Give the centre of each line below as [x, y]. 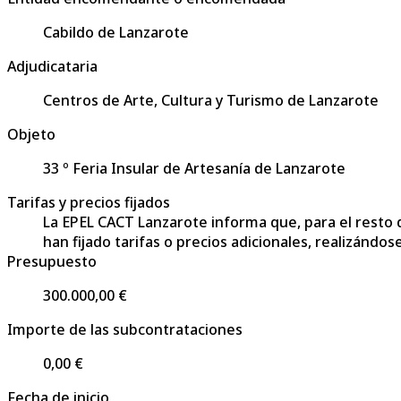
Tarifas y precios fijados [89, 202]
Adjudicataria [52, 66]
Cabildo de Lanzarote [116, 32]
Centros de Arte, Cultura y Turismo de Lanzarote [211, 100]
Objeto [31, 134]
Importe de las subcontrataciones [125, 329]
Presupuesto [52, 261]
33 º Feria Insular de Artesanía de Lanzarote [194, 168]
